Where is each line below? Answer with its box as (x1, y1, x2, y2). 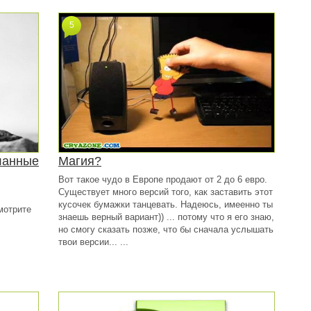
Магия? (58, 154, 101, 168)
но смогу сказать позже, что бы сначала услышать (58, 224, 274, 235)
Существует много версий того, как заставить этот (58, 187, 273, 197)
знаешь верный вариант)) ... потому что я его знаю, (58, 212, 274, 222)
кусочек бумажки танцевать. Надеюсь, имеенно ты (58, 199, 273, 210)
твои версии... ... (58, 237, 128, 247)
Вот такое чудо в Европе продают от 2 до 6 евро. (58, 174, 267, 185)
